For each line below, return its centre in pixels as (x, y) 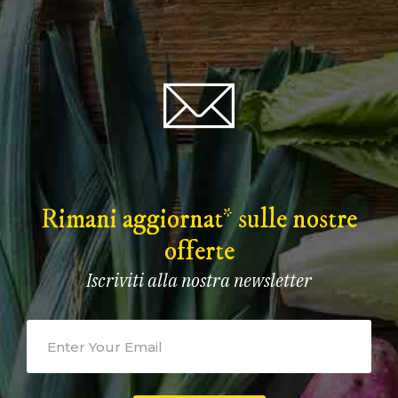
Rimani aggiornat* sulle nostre (199, 220)
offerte (199, 252)
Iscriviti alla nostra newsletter (199, 281)
